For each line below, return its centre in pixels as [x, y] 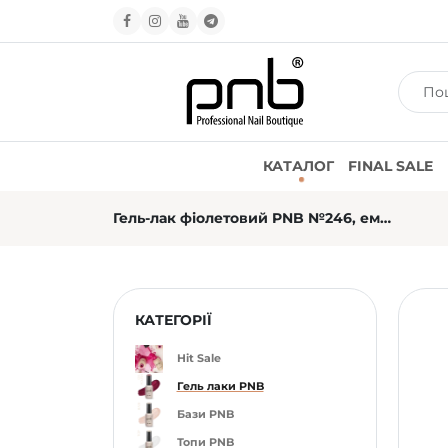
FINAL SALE [390, 166]
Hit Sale [198, 358]
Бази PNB [205, 414]
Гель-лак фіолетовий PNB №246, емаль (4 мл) [385, 218]
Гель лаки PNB [220, 386]
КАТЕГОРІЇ [173, 320]
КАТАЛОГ [298, 166]
